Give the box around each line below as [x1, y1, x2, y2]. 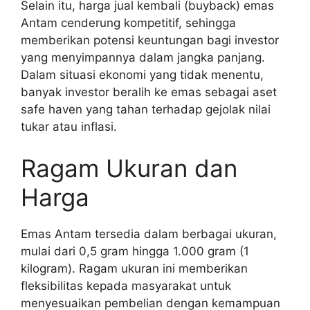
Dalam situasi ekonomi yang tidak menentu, [21, 68, 264, 82]
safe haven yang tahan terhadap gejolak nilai [21, 102, 271, 117]
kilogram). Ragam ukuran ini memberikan [21, 261, 248, 275]
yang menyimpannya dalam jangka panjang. [21, 51, 265, 65]
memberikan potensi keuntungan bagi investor [21, 33, 279, 48]
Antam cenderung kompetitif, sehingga [21, 16, 236, 30]
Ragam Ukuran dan [21, 153, 237, 183]
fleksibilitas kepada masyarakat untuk [21, 278, 231, 293]
